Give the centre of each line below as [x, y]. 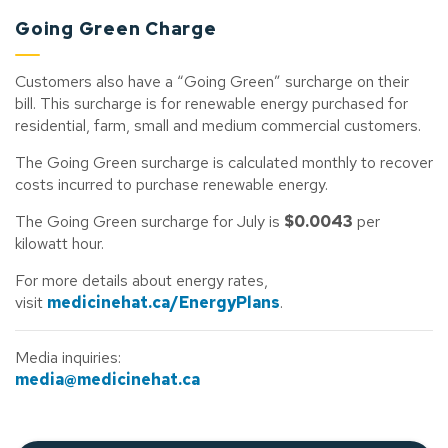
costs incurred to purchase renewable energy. [171, 184]
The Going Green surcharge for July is [149, 221]
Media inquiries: [68, 357]
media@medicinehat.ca [107, 379]
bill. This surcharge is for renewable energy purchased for [211, 103]
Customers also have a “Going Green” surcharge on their [212, 81]
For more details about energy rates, [141, 280]
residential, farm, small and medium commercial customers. [218, 125]
